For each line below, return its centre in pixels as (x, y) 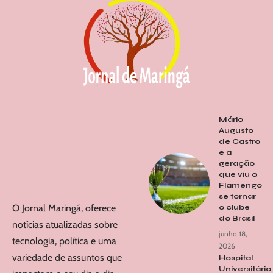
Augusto (236, 131)
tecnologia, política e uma (64, 241)
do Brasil (237, 218)
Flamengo (240, 186)
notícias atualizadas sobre (65, 224)
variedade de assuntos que (67, 257)
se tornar (237, 197)
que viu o (238, 175)
